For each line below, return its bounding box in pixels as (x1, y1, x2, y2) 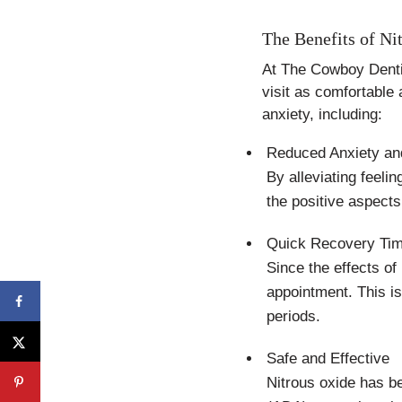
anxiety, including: (262, 106, 382, 123)
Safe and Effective (267, 350, 389, 367)
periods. (267, 308, 320, 325)
